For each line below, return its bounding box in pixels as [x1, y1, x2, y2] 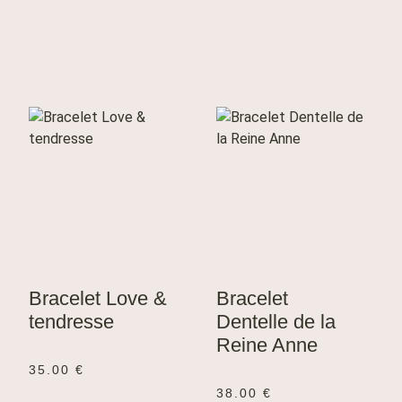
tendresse [29, 310, 114, 334]
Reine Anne [216, 334, 318, 357]
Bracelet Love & [29, 287, 167, 310]
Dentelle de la [216, 310, 336, 334]
